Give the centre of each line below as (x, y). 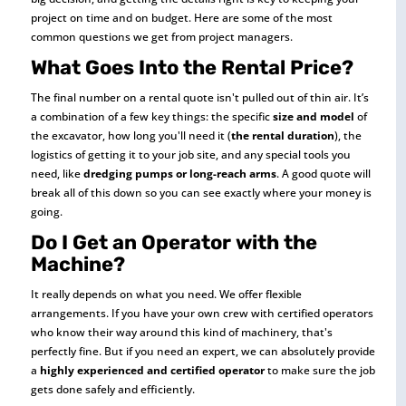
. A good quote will (323, 173)
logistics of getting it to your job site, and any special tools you (190, 154)
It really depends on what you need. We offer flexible (166, 294)
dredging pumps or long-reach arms (179, 173)
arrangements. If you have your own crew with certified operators (202, 313)
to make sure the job (319, 370)
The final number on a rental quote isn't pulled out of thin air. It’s (199, 97)
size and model (313, 116)
